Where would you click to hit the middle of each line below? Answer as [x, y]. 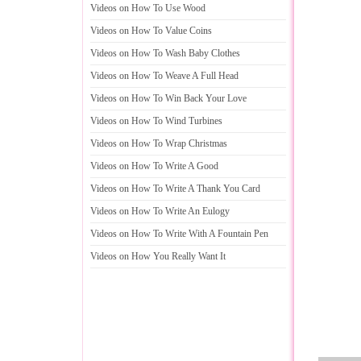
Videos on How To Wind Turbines [156, 121]
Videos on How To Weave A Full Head [164, 76]
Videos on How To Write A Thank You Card [175, 189]
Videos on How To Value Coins [151, 31]
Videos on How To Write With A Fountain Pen [179, 234]
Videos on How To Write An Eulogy [160, 211]
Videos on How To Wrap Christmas [159, 143]
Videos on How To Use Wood [148, 8]
